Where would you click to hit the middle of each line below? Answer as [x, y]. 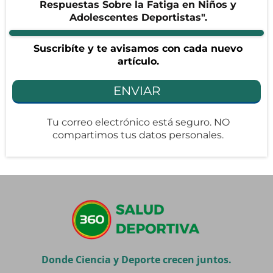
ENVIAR [136, 90]
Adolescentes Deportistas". [138, 17]
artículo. [138, 61]
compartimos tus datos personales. [138, 135]
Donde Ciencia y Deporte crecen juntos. [136, 259]
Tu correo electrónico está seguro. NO [138, 122]
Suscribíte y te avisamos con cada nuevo [138, 48]
